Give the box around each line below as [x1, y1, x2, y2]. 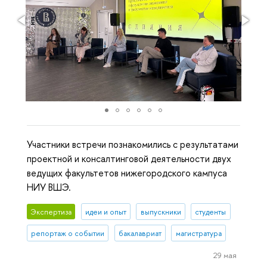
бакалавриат [118, 228, 162, 238]
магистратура [175, 228, 222, 238]
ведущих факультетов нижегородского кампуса [27, 166, 227, 179]
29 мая [213, 250, 237, 261]
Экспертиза [30, 206, 72, 217]
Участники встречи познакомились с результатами [27, 137, 238, 151]
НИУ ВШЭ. [27, 180, 71, 194]
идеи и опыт [85, 206, 126, 217]
